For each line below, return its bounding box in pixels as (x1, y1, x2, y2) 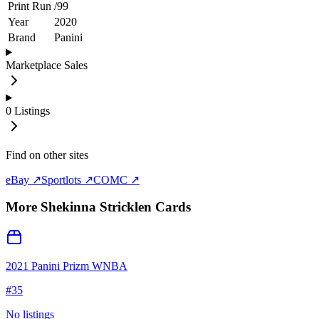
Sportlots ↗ (41, 173, 93, 186)
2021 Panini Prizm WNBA (6, 260, 127, 273)
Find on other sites (6, 148, 88, 161)
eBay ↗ (6, 173, 41, 186)
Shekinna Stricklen (41, 199, 152, 215)
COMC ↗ (93, 173, 140, 186)
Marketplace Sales (6, 58, 88, 71)
